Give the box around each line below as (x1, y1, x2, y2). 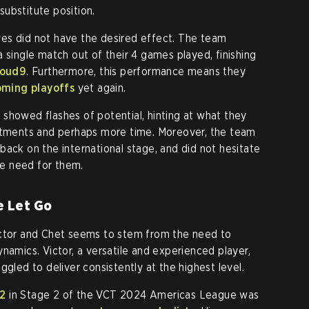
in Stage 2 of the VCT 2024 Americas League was (6, 288, 259, 302)
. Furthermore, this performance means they (26, 65, 246, 79)
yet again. (74, 81, 126, 95)
